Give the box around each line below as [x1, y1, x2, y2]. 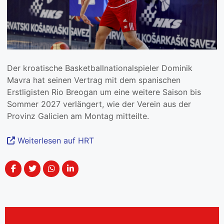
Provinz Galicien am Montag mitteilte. [7, 111, 149, 121]
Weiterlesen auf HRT [15, 135, 94, 146]
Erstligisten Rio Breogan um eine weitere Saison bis [7, 87, 201, 97]
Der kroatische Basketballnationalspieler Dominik [7, 63, 192, 73]
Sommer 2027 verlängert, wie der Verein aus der [7, 99, 191, 109]
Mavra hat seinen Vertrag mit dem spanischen [7, 75, 180, 85]
